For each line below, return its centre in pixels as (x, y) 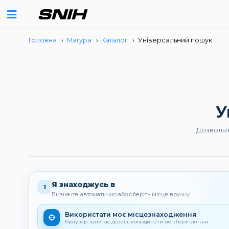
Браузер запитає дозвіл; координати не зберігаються (137, 221)
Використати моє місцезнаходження (131, 214)
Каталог (115, 40)
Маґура (79, 40)
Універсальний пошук (175, 40)
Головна (43, 40)
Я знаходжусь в (84, 185)
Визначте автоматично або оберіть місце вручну (121, 194)
